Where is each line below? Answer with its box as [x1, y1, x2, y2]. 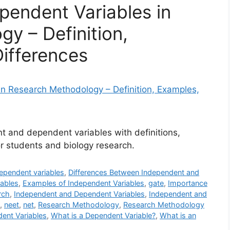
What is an [160, 210, 196, 220]
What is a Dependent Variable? [51, 210, 156, 220]
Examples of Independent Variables [23, 178, 144, 187]
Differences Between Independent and [68, 167, 200, 177]
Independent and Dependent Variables [14, 189, 145, 198]
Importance [168, 178, 207, 187]
